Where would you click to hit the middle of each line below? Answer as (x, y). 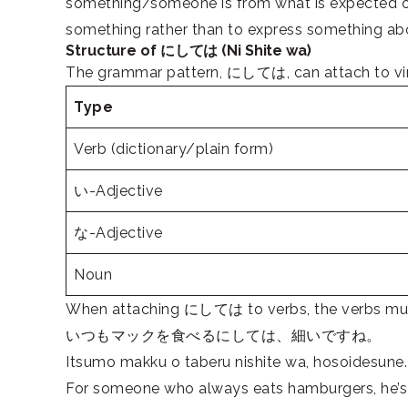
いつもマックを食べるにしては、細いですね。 (224, 336)
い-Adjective (118, 191)
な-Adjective (118, 233)
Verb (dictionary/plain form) (173, 149)
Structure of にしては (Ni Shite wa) (189, 51)
